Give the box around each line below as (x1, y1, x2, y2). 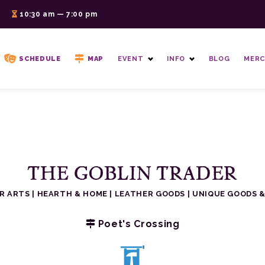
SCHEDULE (19, 54, 61, 63)
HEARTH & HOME (37, 189, 108, 198)
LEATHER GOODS (114, 189, 186, 198)
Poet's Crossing (95, 218, 180, 230)
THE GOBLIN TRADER (27, 161, 238, 184)
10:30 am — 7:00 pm (17, 10, 98, 18)
